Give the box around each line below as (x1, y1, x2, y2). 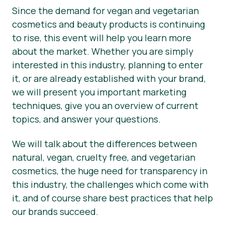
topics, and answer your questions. (12, 113, 165, 125)
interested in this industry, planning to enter (12, 58, 203, 71)
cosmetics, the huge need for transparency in (12, 164, 207, 177)
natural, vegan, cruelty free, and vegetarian (12, 151, 195, 163)
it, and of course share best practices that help (12, 191, 213, 204)
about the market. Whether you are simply (12, 45, 193, 57)
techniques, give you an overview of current (12, 99, 198, 111)
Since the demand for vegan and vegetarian (12, 4, 199, 17)
